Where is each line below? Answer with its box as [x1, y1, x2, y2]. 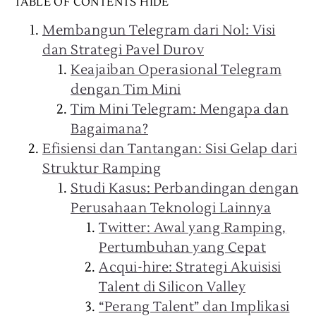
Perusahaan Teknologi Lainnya [71, 200, 271, 217]
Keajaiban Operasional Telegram [71, 61, 281, 78]
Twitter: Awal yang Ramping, [99, 219, 286, 236]
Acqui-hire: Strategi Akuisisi [99, 259, 281, 276]
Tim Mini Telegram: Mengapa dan [71, 101, 288, 118]
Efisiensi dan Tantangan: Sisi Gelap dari [42, 140, 297, 157]
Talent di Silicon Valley [99, 279, 245, 296]
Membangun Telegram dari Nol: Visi [42, 22, 276, 39]
